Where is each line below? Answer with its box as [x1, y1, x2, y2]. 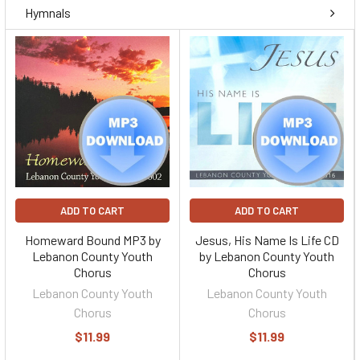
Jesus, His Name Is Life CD [194, 232, 339, 247]
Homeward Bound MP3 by [24, 232, 161, 247]
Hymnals [25, 5, 71, 20]
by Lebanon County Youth [199, 248, 334, 264]
